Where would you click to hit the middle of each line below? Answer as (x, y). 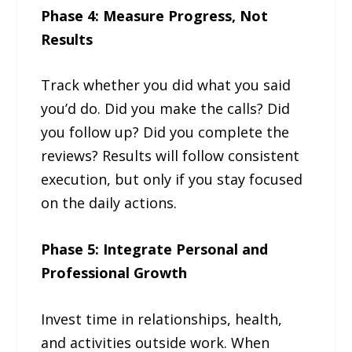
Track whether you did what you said (166, 85)
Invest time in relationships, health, (162, 319)
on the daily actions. (109, 203)
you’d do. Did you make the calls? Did (166, 109)
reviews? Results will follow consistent (170, 156)
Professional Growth (114, 273)
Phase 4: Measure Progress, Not (155, 15)
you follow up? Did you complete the (165, 132)
